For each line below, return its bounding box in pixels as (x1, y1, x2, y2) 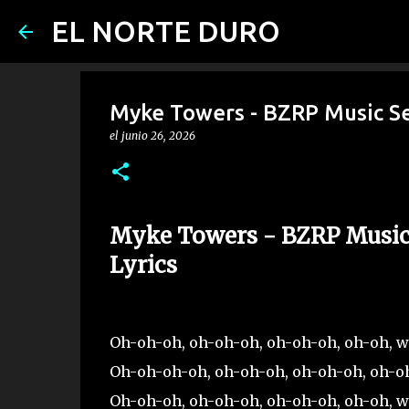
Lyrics (109, 251, 177, 279)
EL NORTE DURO (51, 15, 280, 47)
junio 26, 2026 (121, 129, 195, 142)
